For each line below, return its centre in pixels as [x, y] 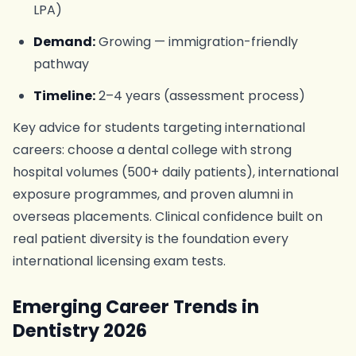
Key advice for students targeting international [159, 128]
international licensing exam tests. [119, 261]
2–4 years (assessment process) [200, 96]
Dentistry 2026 [80, 331]
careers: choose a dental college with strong [152, 150]
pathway [61, 64]
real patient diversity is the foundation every [151, 239]
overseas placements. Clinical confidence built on [168, 217]
